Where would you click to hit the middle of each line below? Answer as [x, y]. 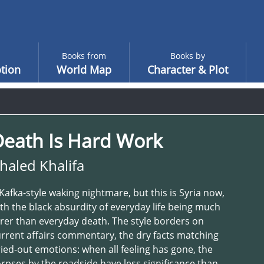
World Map [84, 70]
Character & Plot [187, 70]
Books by [187, 56]
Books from [84, 56]
